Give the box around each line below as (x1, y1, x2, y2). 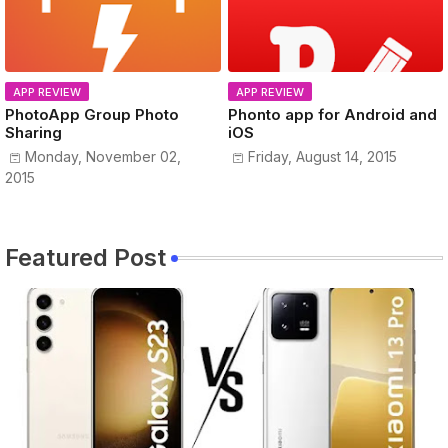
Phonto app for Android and (227, 105, 437, 125)
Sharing (5, 123, 62, 143)
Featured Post (5, 242, 166, 272)
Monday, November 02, (25, 148, 181, 166)
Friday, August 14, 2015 (247, 148, 397, 166)
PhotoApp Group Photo (5, 105, 179, 125)
